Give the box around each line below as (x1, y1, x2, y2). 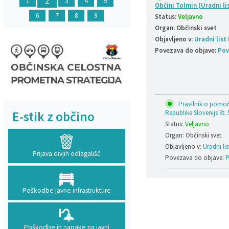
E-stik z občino (12, 108, 95, 125)
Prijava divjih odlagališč (33, 149, 100, 158)
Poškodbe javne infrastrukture (22, 186, 111, 195)
